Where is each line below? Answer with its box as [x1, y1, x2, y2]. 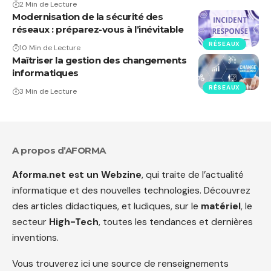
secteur [12, 215, 49, 228]
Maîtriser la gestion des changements [12, 54, 186, 66]
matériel [201, 199, 241, 212]
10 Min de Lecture [19, 42, 80, 53]
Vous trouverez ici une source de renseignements [12, 256, 229, 270]
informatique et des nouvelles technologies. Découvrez [12, 183, 250, 197]
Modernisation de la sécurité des [12, 10, 163, 22]
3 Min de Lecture [19, 86, 77, 96]
